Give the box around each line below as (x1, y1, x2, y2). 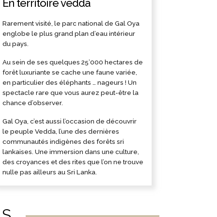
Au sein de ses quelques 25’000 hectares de (2, 58, 143, 66)
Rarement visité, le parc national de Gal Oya (2, 19, 140, 27)
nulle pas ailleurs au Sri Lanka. (2, 168, 97, 176)
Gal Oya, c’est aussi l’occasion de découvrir (2, 117, 137, 125)
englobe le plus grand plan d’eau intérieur (2, 29, 136, 37)
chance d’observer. (2, 98, 63, 107)
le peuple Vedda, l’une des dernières (2, 127, 120, 135)
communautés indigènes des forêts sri (2, 137, 124, 145)
